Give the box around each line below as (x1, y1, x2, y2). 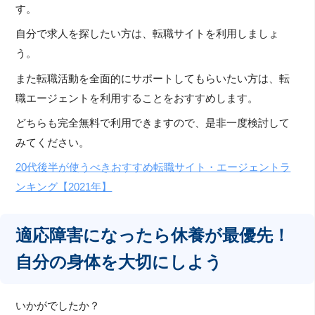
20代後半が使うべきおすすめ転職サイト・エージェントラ (15, 162, 291, 174)
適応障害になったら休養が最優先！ (15, 226, 290, 245)
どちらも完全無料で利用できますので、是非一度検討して (15, 117, 290, 129)
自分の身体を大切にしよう (15, 252, 223, 272)
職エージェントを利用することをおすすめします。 (15, 92, 259, 104)
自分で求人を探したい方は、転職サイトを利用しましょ (15, 28, 280, 40)
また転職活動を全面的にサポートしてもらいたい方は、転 (15, 72, 290, 84)
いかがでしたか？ (15, 300, 101, 312)
